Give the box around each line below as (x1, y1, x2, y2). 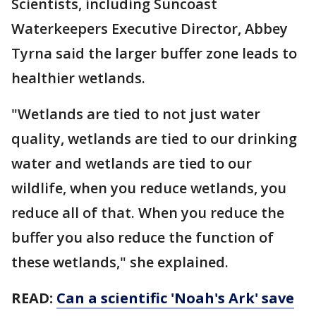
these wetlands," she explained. (11, 252, 229, 272)
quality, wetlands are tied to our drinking (11, 128, 297, 148)
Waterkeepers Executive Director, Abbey (11, 18, 288, 38)
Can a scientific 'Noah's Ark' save (56, 288, 294, 308)
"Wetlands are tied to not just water (11, 104, 260, 123)
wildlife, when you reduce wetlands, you (11, 178, 286, 197)
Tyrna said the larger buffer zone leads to (11, 43, 297, 63)
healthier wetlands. (11, 68, 145, 87)
